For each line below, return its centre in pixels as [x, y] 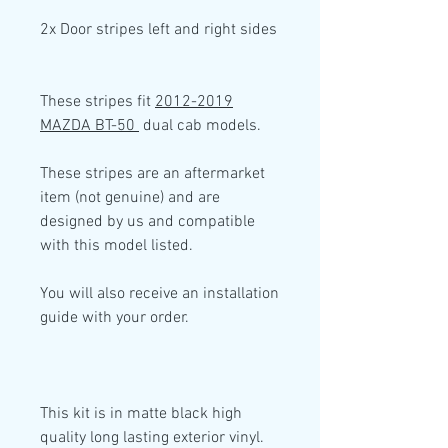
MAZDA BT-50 [89, 126]
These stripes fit [97, 102]
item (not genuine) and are [130, 198]
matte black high [184, 414]
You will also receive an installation [159, 294]
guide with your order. [114, 318]
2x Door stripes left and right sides [158, 30]
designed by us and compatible [147, 222]
